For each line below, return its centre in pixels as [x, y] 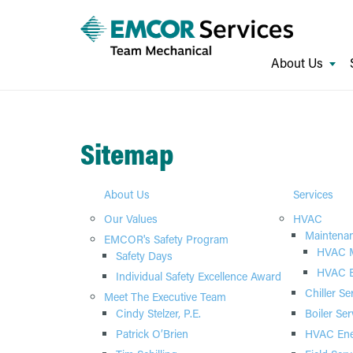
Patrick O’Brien [152, 334]
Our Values [131, 219]
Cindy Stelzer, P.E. [158, 313]
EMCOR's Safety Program [166, 239]
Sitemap [127, 154]
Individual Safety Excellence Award [199, 276]
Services [313, 194]
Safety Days [144, 256]
